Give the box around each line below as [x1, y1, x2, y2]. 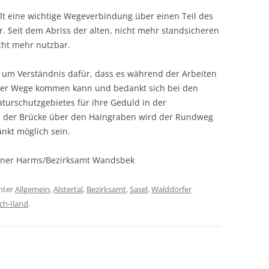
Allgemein [15, 184, 50, 195]
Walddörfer [151, 184, 192, 195]
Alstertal [53, 184, 83, 195]
